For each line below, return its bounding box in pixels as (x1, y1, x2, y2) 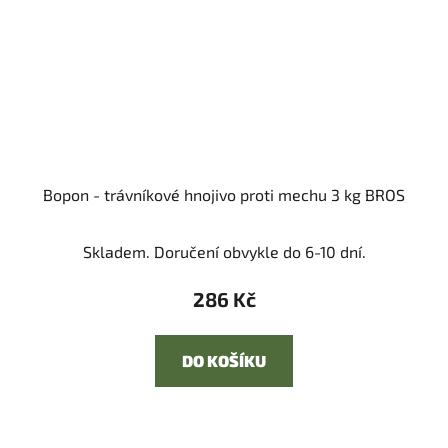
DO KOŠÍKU (182, 351, 266, 371)
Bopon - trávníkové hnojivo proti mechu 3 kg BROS (43, 185, 405, 205)
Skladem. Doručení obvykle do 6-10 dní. (82, 242, 366, 262)
